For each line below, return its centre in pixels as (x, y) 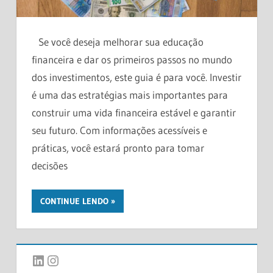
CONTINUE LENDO (74, 201)
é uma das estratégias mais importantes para (130, 94)
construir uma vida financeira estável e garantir (134, 112)
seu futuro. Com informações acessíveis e (119, 130)
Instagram (76, 260)
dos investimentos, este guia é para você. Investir (136, 77)
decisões (50, 165)
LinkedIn (56, 260)
